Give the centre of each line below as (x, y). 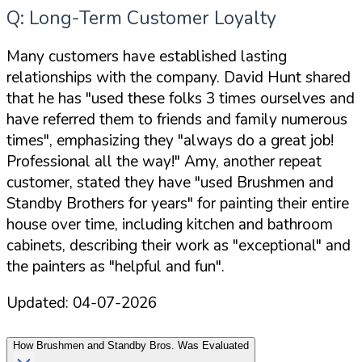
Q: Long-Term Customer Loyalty (141, 19)
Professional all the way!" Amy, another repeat (164, 162)
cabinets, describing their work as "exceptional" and (179, 246)
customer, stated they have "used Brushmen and (170, 183)
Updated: (40, 303)
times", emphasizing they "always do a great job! (170, 141)
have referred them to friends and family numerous (177, 120)
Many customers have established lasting (147, 57)
